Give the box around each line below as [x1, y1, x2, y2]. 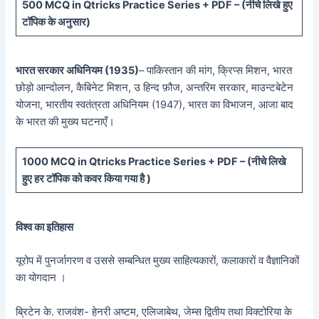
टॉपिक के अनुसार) [21, 15, 90, 28]
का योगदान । [16, 271, 67, 285]
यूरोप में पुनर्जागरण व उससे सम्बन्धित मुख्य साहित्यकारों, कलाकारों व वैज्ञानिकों [16, 254, 300, 268]
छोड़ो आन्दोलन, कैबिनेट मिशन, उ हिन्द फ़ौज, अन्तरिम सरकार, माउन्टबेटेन [16, 81, 294, 95]
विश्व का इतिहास [16, 221, 74, 234]
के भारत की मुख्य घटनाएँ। [16, 115, 115, 129]
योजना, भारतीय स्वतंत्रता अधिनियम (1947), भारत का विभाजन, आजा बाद [16, 98, 294, 112]
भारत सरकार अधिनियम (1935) [16, 64, 140, 78]
